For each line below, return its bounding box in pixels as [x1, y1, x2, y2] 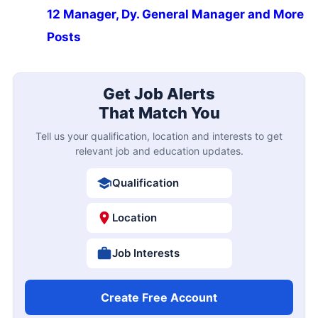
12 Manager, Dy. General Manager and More [47, 7, 304, 22]
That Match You [98, 103, 220, 122]
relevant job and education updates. [75, 144, 243, 157]
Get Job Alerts [103, 84, 215, 103]
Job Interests [111, 246, 180, 260]
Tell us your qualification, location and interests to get [35, 129, 283, 142]
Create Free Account [101, 290, 217, 305]
